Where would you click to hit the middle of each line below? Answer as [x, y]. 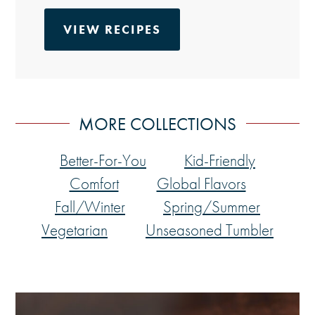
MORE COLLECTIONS [157, 124]
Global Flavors [201, 184]
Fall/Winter [90, 207]
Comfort [94, 184]
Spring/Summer [212, 207]
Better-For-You [103, 161]
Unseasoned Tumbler [210, 231]
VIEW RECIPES [112, 30]
